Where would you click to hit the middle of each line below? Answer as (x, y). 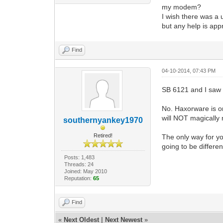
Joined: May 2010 (85, 171)
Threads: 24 (79, 164)
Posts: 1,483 (79, 157)
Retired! (103, 135)
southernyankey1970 (103, 120)
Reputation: (78, 178)
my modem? (182, 7)
